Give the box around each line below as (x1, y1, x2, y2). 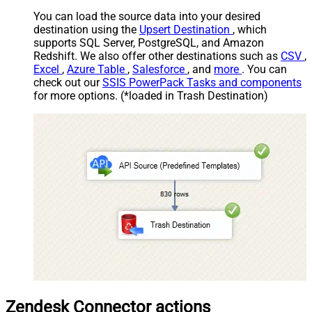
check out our (33, 75, 102, 89)
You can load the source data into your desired (33, 9, 260, 23)
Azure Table (67, 62, 127, 76)
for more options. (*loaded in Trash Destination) (33, 88, 268, 102)
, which (233, 22, 267, 36)
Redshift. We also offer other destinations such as (33, 49, 281, 63)
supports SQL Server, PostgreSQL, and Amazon (33, 36, 264, 49)
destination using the (33, 22, 139, 36)
